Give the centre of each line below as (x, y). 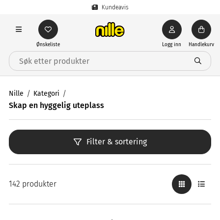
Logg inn (172, 45)
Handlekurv (201, 45)
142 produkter (33, 184)
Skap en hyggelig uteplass (56, 105)
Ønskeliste (48, 45)
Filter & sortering (116, 142)
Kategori (46, 94)
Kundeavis (115, 7)
